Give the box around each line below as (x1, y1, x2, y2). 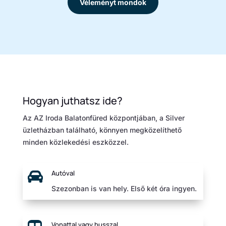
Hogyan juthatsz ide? (22, 93, 123, 107)
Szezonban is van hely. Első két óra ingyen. (51, 184, 197, 193)
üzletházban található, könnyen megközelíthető (22, 125, 182, 134)
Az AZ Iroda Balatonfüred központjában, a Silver (22, 113, 185, 122)
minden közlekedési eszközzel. (22, 137, 129, 146)
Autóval (51, 168, 75, 178)
